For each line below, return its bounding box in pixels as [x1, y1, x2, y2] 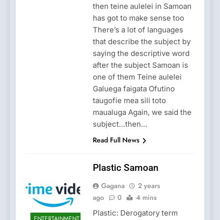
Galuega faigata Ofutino [92, 84, 175, 94]
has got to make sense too [92, 13, 184, 23]
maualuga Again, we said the [92, 108, 192, 117]
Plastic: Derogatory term [92, 208, 178, 218]
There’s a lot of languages [92, 25, 183, 35]
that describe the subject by [92, 37, 191, 47]
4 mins [136, 192, 157, 203]
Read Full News [92, 135, 139, 145]
